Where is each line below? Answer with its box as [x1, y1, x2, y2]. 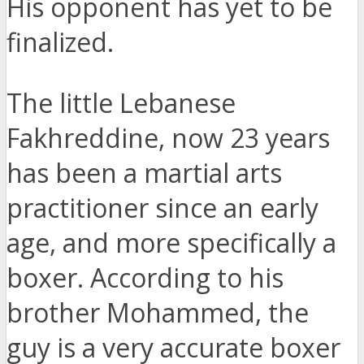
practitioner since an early [6, 190, 318, 226]
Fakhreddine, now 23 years [6, 120, 330, 156]
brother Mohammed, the [6, 295, 309, 331]
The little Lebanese [6, 85, 236, 121]
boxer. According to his [6, 260, 284, 296]
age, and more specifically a [6, 225, 336, 261]
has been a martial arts [6, 155, 282, 191]
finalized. [6, 24, 114, 60]
